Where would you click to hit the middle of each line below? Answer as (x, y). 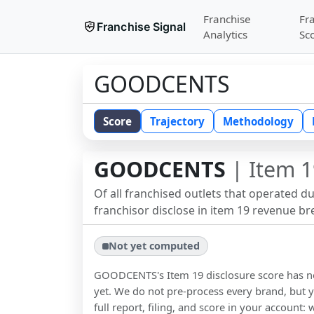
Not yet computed (155, 246)
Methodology (258, 121)
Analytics (225, 34)
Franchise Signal (142, 27)
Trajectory (177, 121)
